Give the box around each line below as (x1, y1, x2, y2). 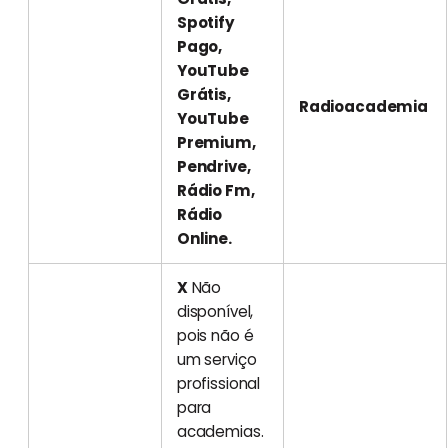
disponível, (176, 300, 254, 322)
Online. (176, 227, 238, 249)
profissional (176, 372, 261, 394)
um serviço (176, 348, 257, 370)
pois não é (176, 324, 254, 346)
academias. (176, 420, 264, 442)
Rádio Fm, (176, 179, 255, 201)
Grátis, (176, 83, 231, 105)
